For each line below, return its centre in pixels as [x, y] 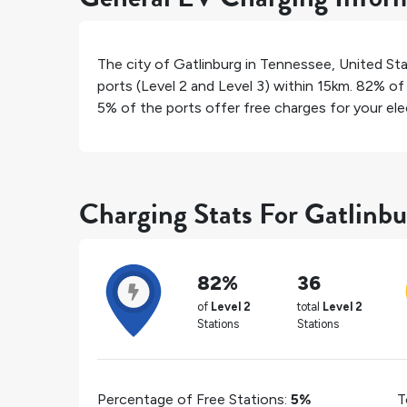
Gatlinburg [208, 65]
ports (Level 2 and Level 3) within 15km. [227, 86]
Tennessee [296, 65]
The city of [135, 65]
